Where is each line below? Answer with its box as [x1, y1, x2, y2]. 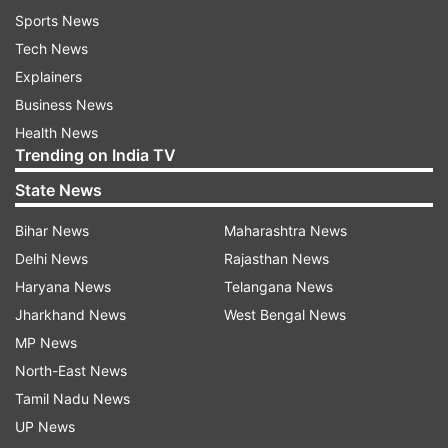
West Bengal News [224, 306, 346, 323]
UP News [15, 418, 75, 435]
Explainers [15, 68, 82, 85]
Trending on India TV [15, 145, 176, 165]
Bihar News [15, 222, 89, 239]
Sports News [15, 12, 99, 29]
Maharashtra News [224, 222, 347, 239]
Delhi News [15, 250, 88, 267]
